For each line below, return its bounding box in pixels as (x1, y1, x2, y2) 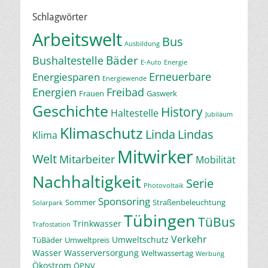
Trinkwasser (73, 218, 121, 230)
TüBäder (32, 234, 62, 246)
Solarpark (32, 199, 63, 208)
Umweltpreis (65, 234, 109, 246)
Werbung (196, 249, 224, 258)
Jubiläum (205, 110, 233, 119)
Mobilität (196, 153, 236, 167)
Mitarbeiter (59, 152, 115, 167)
